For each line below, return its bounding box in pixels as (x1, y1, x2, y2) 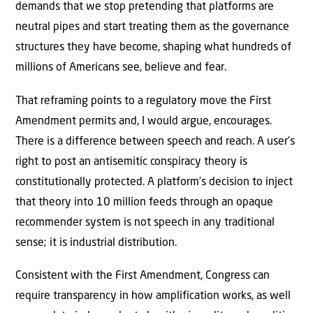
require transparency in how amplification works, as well (15, 291, 291, 303)
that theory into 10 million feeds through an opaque (15, 196, 273, 208)
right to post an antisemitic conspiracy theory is (15, 156, 247, 168)
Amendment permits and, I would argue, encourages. (15, 115, 272, 127)
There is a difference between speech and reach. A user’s (15, 136, 295, 147)
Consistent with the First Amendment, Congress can (15, 270, 270, 282)
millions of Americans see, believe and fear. (15, 62, 226, 74)
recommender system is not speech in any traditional (15, 217, 275, 228)
